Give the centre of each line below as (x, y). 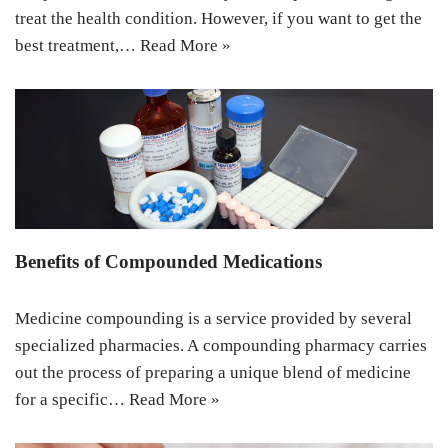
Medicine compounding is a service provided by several (213, 318)
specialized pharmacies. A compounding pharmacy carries (221, 345)
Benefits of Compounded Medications (168, 261)
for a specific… (72, 399)
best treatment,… (77, 46)
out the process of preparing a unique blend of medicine (213, 372)
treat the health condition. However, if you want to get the (218, 19)
